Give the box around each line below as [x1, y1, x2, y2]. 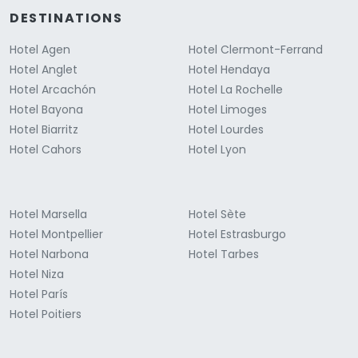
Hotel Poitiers [10, 306, 82, 323]
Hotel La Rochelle [189, 82, 283, 98]
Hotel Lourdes [189, 121, 264, 138]
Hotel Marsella [10, 206, 87, 223]
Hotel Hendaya [189, 62, 270, 78]
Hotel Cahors [10, 141, 82, 158]
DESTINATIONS [10, 9, 123, 28]
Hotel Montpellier [10, 226, 103, 243]
